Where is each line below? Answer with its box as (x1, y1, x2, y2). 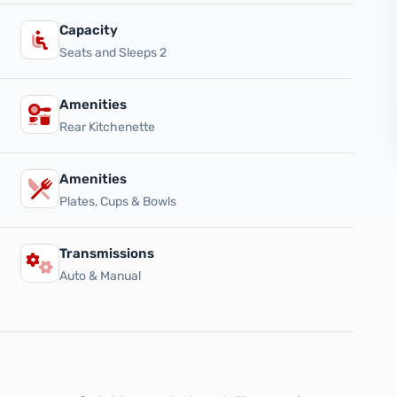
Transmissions (59, 245, 155, 261)
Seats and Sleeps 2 (59, 45, 167, 60)
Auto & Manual (59, 269, 142, 284)
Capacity (59, 22, 119, 38)
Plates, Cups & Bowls (59, 194, 177, 209)
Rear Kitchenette (59, 120, 156, 135)
